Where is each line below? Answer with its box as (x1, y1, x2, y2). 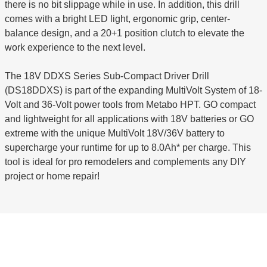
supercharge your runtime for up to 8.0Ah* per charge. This (4, 142, 251, 153)
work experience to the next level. (4, 42, 145, 53)
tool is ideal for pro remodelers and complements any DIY (4, 157, 246, 167)
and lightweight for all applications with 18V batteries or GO (4, 114, 254, 125)
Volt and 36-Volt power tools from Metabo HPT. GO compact (4, 100, 256, 110)
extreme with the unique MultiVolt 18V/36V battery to (4, 128, 225, 139)
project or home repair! (4, 171, 100, 182)
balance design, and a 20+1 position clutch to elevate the (4, 28, 244, 39)
